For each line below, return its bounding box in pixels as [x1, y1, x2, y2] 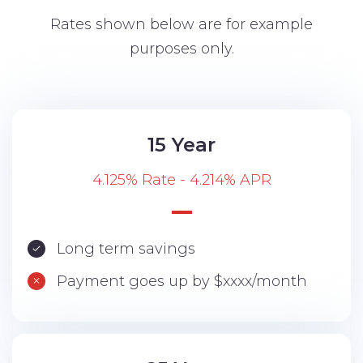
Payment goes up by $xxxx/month [57, 272, 307, 291]
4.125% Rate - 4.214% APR [92, 171, 271, 190]
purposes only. [129, 40, 234, 58]
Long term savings [57, 240, 195, 258]
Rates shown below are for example [50, 15, 313, 34]
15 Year [147, 133, 216, 157]
